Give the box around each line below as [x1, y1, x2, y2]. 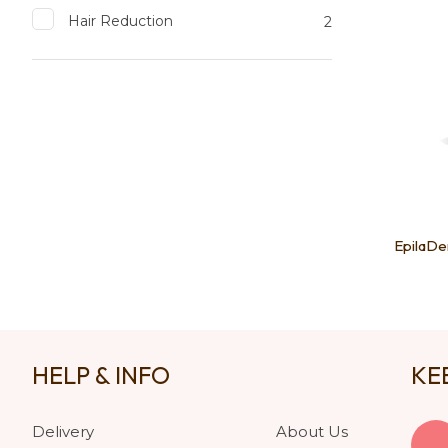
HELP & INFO [32, 359, 170, 390]
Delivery [32, 421, 94, 441]
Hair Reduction [68, 11, 173, 30]
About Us [276, 421, 348, 441]
